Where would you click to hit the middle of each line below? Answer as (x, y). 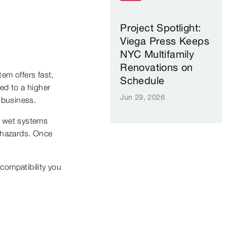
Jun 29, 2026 (142, 97)
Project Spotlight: (161, 27)
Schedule (142, 80)
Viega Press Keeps (165, 41)
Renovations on (157, 67)
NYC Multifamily (157, 54)
